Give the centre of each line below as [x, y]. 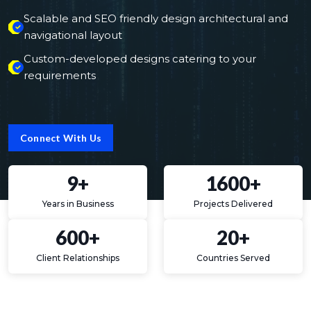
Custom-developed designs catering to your [140, 59]
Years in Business [78, 204]
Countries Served [233, 258]
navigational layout [73, 35]
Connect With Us [61, 138]
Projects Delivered [233, 204]
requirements [60, 75]
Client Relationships [78, 258]
